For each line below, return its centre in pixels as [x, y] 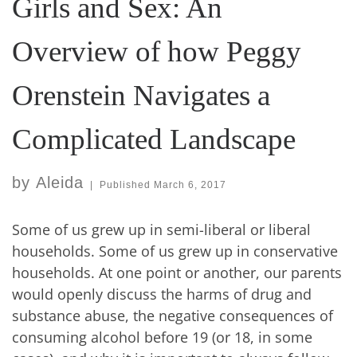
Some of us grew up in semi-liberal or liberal [161, 229]
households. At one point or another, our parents [177, 272]
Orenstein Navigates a [141, 96]
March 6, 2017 [190, 184]
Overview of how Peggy [157, 52]
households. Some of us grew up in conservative [175, 251]
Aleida [60, 182]
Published [126, 184]
